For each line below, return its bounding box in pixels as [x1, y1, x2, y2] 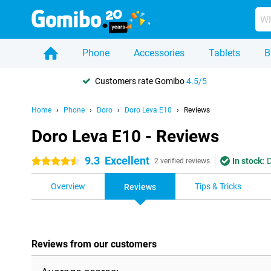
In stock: [232, 156, 264, 166]
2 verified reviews [154, 157, 210, 165]
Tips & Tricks [195, 181, 241, 191]
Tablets [209, 47, 240, 59]
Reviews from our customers [31, 238, 157, 250]
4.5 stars [31, 157, 65, 166]
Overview [51, 181, 85, 191]
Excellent [105, 154, 149, 167]
